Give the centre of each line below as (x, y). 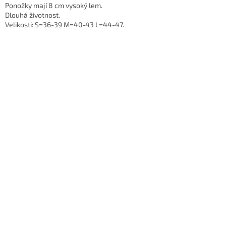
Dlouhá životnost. (33, 15)
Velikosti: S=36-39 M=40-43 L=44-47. (65, 25)
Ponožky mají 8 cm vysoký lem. (54, 6)
